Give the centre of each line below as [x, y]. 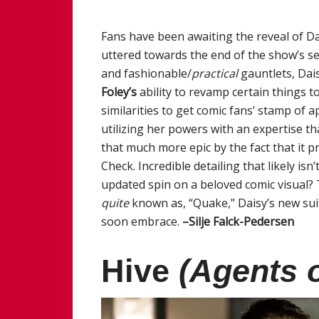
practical [216, 73]
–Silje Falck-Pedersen [238, 221]
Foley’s [119, 91]
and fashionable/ [146, 73]
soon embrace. [142, 221]
